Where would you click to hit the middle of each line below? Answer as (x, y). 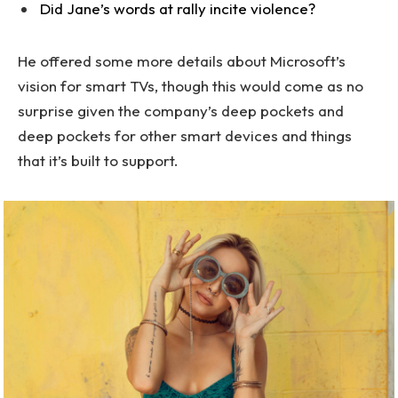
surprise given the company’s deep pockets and (181, 110)
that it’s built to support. (98, 160)
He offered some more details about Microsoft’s (182, 60)
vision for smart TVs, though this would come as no (191, 85)
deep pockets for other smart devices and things (185, 135)
